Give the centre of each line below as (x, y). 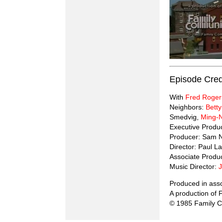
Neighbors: (188, 107)
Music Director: (194, 167)
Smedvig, (185, 117)
